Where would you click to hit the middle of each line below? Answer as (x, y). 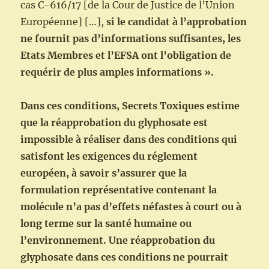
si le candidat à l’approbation (177, 22)
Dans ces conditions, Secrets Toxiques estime (130, 106)
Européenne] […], (64, 22)
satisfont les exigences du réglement (109, 156)
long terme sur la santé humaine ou (106, 224)
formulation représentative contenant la (119, 190)
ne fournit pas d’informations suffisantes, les (131, 39)
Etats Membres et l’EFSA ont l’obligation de (126, 56)
